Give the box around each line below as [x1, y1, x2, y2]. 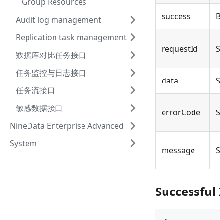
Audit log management [16, 14, 101, 25]
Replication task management [16, 32, 127, 43]
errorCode [162, 107, 200, 118]
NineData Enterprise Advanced [10, 120, 124, 131]
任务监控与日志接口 [16, 67, 86, 78]
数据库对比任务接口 [16, 50, 86, 60]
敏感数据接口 [16, 103, 63, 113]
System [10, 138, 37, 149]
